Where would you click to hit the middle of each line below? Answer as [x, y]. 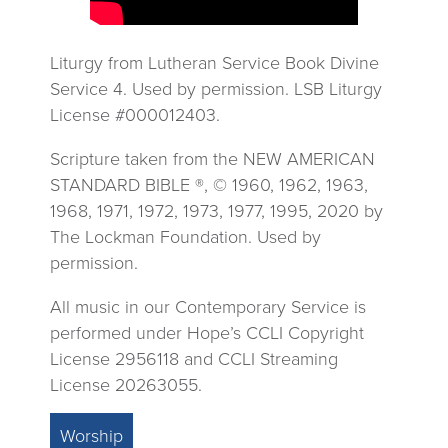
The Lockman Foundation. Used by [185, 236]
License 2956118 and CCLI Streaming [194, 358]
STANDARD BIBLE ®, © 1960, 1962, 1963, [209, 184]
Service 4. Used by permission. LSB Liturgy [216, 88]
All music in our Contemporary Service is [208, 306]
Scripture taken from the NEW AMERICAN [212, 158]
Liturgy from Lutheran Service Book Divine [214, 62]
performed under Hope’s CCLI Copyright [207, 332]
